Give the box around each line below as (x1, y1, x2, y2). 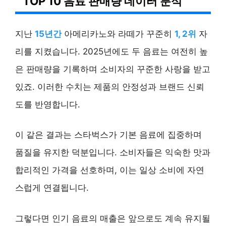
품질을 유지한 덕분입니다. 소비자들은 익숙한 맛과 (15, 147, 210, 158)
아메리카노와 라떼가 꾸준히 (62, 28, 175, 39)
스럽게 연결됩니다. (15, 183, 89, 193)
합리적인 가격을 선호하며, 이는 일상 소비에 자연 (15, 165, 204, 176)
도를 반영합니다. (15, 99, 80, 109)
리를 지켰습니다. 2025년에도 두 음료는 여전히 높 (15, 46, 208, 56)
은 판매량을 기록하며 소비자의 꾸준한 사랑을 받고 (15, 64, 210, 74)
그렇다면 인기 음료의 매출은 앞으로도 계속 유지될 (15, 213, 210, 223)
